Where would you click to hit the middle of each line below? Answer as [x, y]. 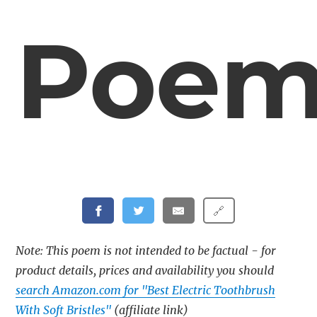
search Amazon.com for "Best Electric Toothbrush [146, 290]
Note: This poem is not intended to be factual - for [146, 251]
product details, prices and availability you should [145, 271]
